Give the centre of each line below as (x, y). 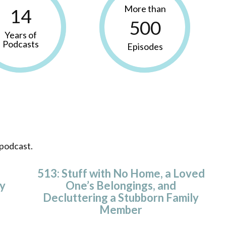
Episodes (145, 46)
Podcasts (21, 44)
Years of (21, 35)
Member (121, 209)
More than (145, 8)
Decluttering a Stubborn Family (121, 197)
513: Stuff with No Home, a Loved (121, 173)
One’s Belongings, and (121, 185)
